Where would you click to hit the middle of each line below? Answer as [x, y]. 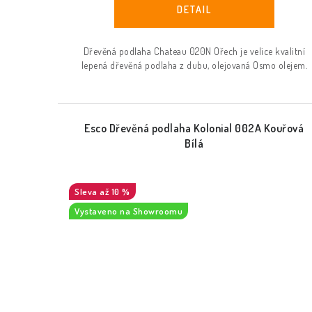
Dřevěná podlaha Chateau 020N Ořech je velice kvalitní [194, 52]
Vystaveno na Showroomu [128, 211]
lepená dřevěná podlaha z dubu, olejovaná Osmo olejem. [194, 65]
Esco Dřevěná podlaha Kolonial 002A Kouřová [194, 128]
